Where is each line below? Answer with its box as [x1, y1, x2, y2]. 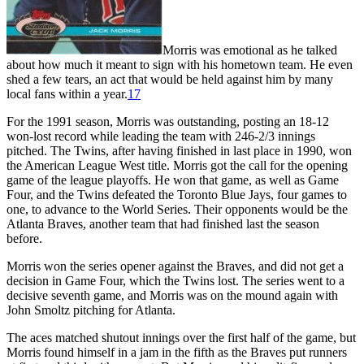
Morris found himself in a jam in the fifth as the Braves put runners [6, 344, 347, 359]
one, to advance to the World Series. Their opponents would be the [6, 201, 348, 216]
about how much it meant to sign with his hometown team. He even [6, 57, 353, 71]
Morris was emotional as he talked [162, 42, 337, 57]
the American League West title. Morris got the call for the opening [6, 158, 348, 172]
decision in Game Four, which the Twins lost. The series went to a [6, 273, 344, 288]
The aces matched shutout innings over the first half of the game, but [6, 330, 356, 344]
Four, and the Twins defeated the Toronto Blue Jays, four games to [6, 187, 347, 201]
